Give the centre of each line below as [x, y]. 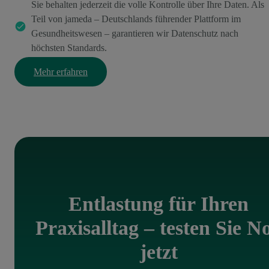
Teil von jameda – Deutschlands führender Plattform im [136, 19]
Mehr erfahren [61, 72]
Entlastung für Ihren [159, 204]
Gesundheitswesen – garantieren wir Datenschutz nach [135, 34]
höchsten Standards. [69, 48]
